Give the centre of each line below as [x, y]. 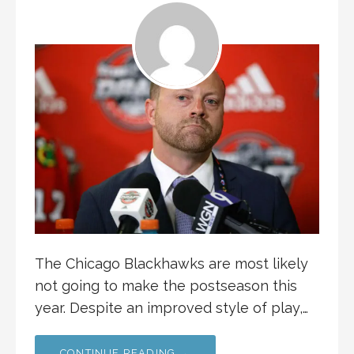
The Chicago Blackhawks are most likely [171, 263]
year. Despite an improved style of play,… [171, 307]
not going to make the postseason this [166, 285]
